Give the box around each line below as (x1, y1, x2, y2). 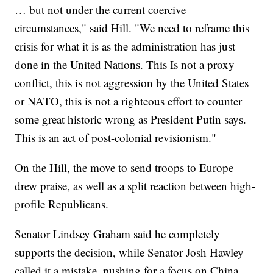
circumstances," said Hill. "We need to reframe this (15, 19, 250, 35)
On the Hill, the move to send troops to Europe (15, 159, 234, 175)
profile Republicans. (15, 196, 113, 211)
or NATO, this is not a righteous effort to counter (15, 93, 243, 108)
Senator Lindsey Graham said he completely (15, 225, 221, 241)
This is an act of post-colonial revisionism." (15, 129, 217, 145)
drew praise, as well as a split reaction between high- (15, 177, 256, 193)
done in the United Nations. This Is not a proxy (15, 56, 235, 72)
